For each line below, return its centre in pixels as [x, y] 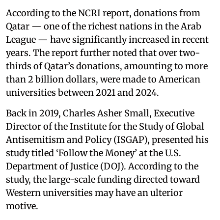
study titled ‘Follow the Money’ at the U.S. [94, 153]
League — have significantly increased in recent [107, 39]
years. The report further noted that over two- [103, 53]
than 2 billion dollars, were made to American [103, 79]
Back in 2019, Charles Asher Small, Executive [100, 113]
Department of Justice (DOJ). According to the [102, 166]
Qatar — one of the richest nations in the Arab [104, 26]
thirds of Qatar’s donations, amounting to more [107, 66]
